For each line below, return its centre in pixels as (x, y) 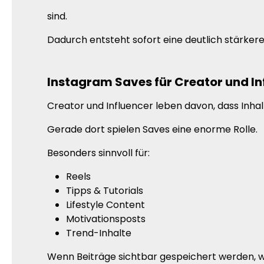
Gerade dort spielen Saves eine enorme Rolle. (152, 130)
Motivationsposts (106, 219)
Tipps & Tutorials (105, 191)
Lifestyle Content (105, 205)
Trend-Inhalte (99, 233)
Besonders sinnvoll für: (98, 153)
